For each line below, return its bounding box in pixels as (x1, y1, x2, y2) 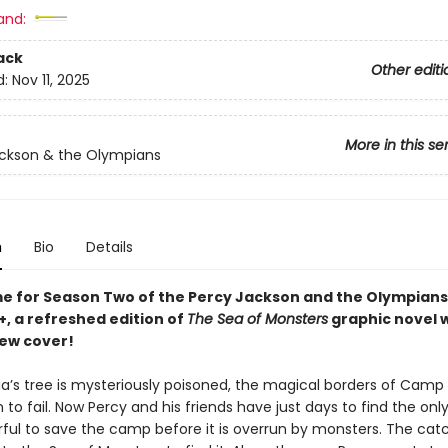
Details (85, 237, 133, 257)
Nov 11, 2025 (11, 70, 90, 91)
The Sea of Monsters (186, 309, 328, 329)
